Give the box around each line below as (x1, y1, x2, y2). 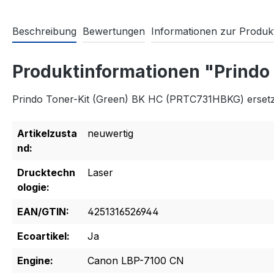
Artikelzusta (17, 127, 77, 140)
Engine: (17, 254, 53, 267)
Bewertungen (83, 25, 145, 38)
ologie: (17, 181, 50, 194)
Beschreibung (12, 25, 76, 38)
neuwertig (87, 127, 133, 140)
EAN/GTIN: (17, 206, 69, 218)
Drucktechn (17, 166, 75, 179)
